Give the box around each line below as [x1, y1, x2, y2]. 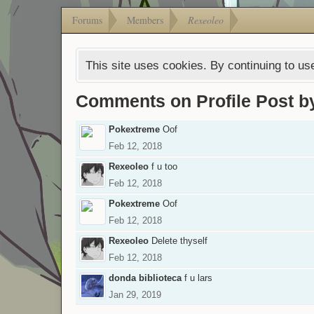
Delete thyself [151, 235, 207, 246]
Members [127, 13, 163, 27]
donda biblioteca [109, 272, 182, 283]
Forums [72, 13, 102, 27]
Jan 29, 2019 [109, 289, 161, 300]
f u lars [184, 272, 212, 283]
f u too [151, 161, 177, 172]
